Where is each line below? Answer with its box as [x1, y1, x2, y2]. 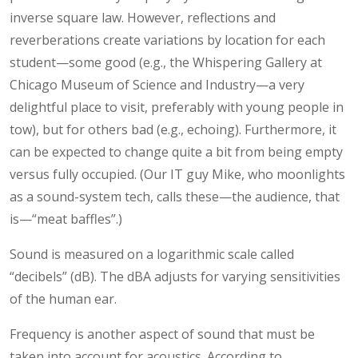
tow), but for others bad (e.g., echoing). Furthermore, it [10, 120, 336, 138]
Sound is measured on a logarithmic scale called [10, 245, 294, 263]
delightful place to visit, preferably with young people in [10, 97, 344, 116]
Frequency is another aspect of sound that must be [10, 324, 315, 343]
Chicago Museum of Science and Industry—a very [10, 75, 304, 93]
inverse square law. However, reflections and [10, 8, 276, 26]
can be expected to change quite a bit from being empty [10, 142, 343, 161]
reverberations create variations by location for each [10, 30, 325, 49]
